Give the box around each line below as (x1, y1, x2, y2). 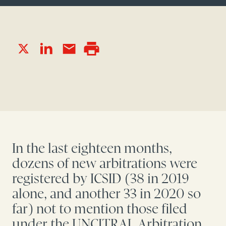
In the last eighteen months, (12, 141, 172, 157)
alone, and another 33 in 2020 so (12, 186, 201, 202)
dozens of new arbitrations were (12, 156, 197, 172)
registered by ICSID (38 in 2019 (12, 171, 189, 187)
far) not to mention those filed (12, 201, 187, 217)
